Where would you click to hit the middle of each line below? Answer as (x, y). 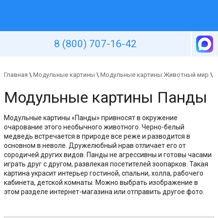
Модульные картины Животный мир (154, 75)
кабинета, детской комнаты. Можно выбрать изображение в (101, 183)
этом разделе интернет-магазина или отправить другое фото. (104, 192)
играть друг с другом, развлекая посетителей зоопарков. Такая (106, 164)
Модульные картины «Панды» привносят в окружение (91, 118)
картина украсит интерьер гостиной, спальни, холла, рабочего (104, 173)
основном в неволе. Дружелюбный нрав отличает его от (95, 146)
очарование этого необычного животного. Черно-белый (94, 127)
